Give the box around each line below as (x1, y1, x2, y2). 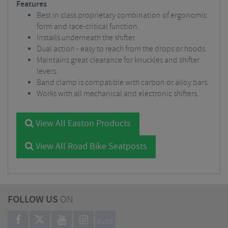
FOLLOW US (8, 193, 58, 207)
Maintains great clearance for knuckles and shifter (37, 55, 199, 66)
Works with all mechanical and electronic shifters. (37, 89, 199, 99)
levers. (37, 66, 58, 77)
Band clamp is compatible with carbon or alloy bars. (37, 77, 209, 88)
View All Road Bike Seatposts (34, 140, 147, 153)
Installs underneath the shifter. (37, 33, 136, 43)
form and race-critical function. (37, 21, 139, 32)
